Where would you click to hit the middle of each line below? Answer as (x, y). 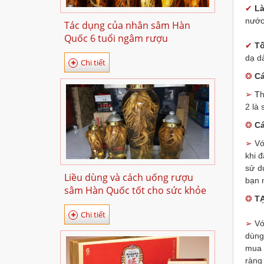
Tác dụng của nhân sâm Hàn (127, 25)
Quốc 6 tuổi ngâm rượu (116, 38)
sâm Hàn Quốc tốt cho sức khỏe (135, 190)
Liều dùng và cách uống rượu (129, 177)
